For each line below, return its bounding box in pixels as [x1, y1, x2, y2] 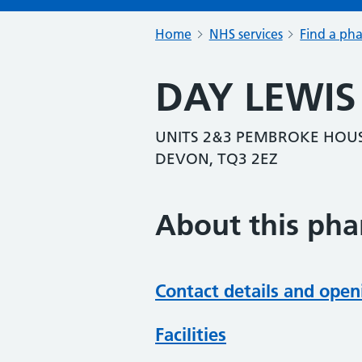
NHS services [208, 26, 283, 42]
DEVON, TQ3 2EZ [155, 149, 278, 168]
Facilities [155, 323, 226, 347]
